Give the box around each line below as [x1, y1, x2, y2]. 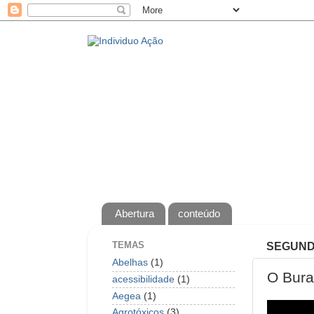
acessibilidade [112, 273, 175, 285]
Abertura [114, 207, 154, 220]
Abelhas [112, 257, 148, 268]
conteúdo [178, 207, 221, 220]
